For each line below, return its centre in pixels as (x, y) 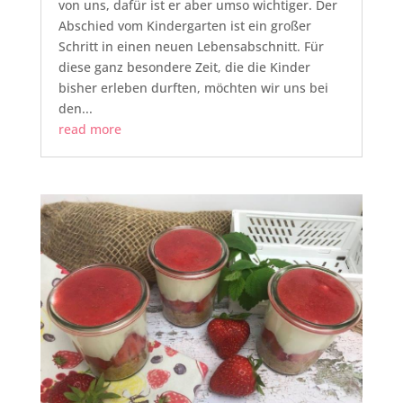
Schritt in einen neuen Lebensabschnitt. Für (191, 46)
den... (75, 108)
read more (90, 129)
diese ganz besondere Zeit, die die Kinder (184, 67)
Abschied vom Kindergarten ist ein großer (184, 25)
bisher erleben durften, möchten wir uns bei (193, 87)
